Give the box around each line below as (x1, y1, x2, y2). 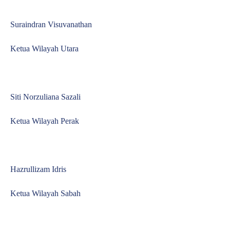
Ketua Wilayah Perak (10, 117, 79, 125)
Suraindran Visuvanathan (10, 20, 92, 29)
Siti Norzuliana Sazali (10, 92, 81, 101)
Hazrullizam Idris (10, 165, 66, 174)
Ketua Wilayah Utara (10, 44, 79, 53)
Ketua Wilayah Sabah (10, 189, 81, 198)
